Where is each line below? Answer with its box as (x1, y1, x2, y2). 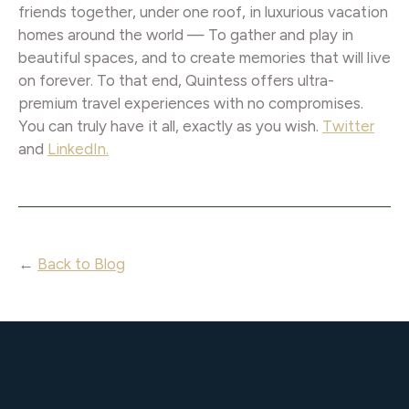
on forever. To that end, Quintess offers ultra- (18, 70, 334, 89)
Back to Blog (37, 254, 125, 273)
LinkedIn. (47, 139, 109, 158)
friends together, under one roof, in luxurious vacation (18, 2, 388, 21)
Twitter (322, 116, 374, 135)
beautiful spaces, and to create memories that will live (18, 47, 391, 67)
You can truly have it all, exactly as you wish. (18, 116, 322, 135)
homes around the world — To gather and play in (18, 25, 353, 44)
